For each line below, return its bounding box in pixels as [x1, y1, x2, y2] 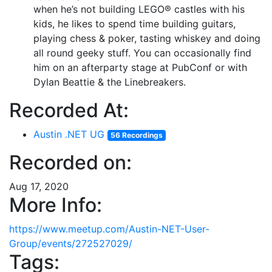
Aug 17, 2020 [9, 180, 69, 192]
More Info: [9, 193, 102, 217]
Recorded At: [9, 98, 129, 122]
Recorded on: [9, 151, 132, 174]
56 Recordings [110, 131, 163, 140]
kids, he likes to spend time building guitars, [33, 18, 236, 30]
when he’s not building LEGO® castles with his [33, 3, 245, 15]
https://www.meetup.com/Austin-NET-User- [9, 223, 209, 235]
